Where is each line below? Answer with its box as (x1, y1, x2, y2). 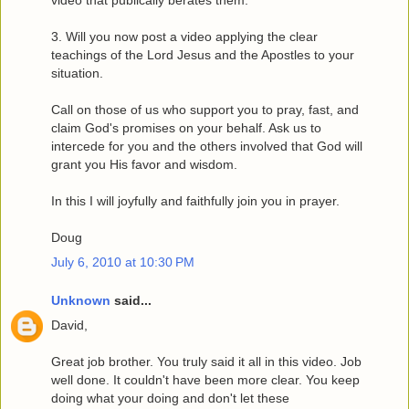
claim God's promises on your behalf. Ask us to (51, 121, 321, 136)
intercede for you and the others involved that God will (51, 139, 362, 154)
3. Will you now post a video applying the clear (51, 29, 318, 45)
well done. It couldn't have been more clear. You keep (51, 372, 360, 388)
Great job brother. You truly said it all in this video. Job (51, 354, 362, 370)
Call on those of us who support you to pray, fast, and (51, 102, 359, 118)
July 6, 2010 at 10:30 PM (51, 255, 194, 270)
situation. (51, 66, 103, 81)
